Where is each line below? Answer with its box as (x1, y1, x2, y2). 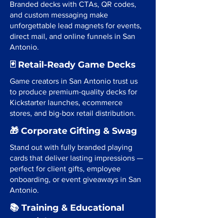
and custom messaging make (10, 11, 108, 19)
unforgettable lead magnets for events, (10, 21, 142, 30)
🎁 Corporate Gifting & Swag (10, 126, 137, 136)
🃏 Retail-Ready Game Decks (10, 59, 136, 70)
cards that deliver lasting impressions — (10, 154, 143, 162)
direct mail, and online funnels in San (10, 32, 135, 40)
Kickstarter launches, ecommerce (10, 98, 123, 107)
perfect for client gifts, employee (10, 164, 121, 173)
